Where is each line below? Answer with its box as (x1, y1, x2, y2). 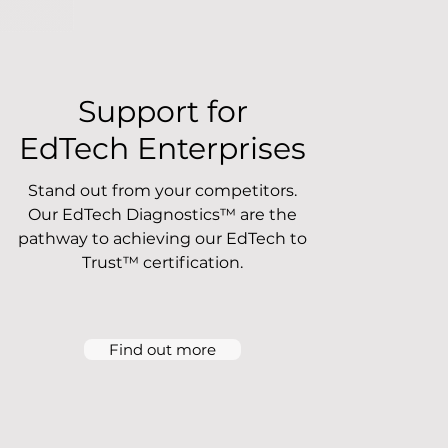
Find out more (108, 340, 216, 359)
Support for (77, 93, 248, 130)
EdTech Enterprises (19, 130, 307, 167)
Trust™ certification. (81, 253, 243, 272)
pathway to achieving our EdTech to (17, 229, 307, 248)
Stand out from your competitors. (27, 181, 297, 200)
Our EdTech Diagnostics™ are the (27, 205, 297, 224)
